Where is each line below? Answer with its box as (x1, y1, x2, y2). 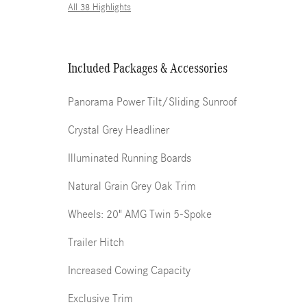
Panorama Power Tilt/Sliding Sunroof (68, 95, 237, 108)
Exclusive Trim (68, 292, 133, 305)
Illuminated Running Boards (68, 151, 191, 164)
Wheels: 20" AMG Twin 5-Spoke (68, 208, 212, 221)
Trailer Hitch (68, 236, 124, 249)
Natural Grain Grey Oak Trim (68, 180, 196, 193)
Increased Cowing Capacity (68, 264, 191, 277)
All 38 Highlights (68, 2, 131, 13)
